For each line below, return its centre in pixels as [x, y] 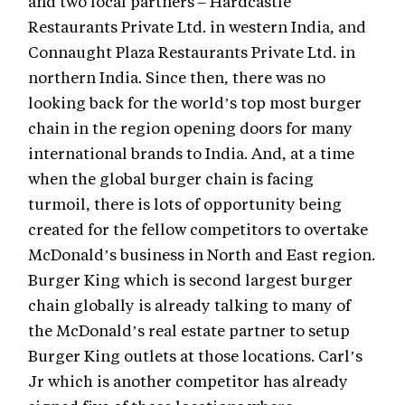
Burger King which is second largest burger [190, 280]
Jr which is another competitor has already [188, 381]
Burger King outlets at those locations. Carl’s [195, 356]
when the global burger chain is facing [171, 179]
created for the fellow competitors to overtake [198, 229]
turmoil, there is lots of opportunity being [185, 204]
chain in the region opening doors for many [190, 128]
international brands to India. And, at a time [191, 153]
